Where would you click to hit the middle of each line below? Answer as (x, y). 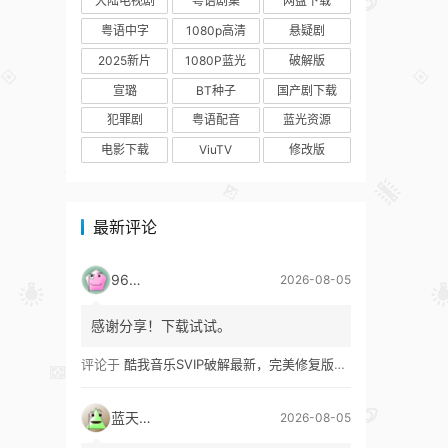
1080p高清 (215, 31)
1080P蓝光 (216, 60)
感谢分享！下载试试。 (161, 325)
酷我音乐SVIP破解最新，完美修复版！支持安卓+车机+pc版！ (229, 363)
